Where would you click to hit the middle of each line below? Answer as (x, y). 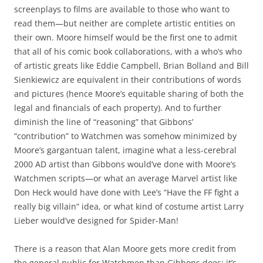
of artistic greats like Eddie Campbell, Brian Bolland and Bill (131, 66)
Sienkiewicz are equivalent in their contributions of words (128, 80)
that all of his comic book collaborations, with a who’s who (128, 52)
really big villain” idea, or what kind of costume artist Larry (129, 207)
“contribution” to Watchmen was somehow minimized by (125, 136)
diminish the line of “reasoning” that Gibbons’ (104, 122)
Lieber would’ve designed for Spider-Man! (96, 221)
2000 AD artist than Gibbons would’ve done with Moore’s (125, 164)
